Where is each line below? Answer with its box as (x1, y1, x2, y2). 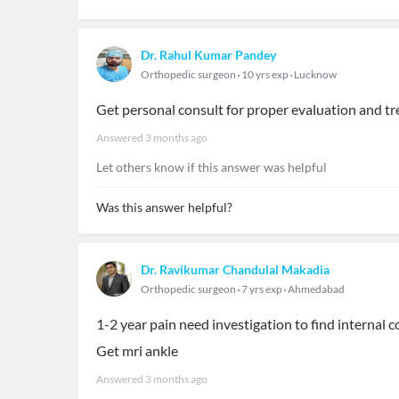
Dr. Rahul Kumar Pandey (141, 47, 276, 62)
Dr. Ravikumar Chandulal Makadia (141, 262, 330, 277)
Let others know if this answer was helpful (96, 159, 327, 175)
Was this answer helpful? (96, 199, 232, 215)
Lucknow (294, 68, 337, 81)
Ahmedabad (288, 282, 345, 296)
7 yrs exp (240, 282, 284, 296)
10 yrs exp (240, 68, 290, 81)
